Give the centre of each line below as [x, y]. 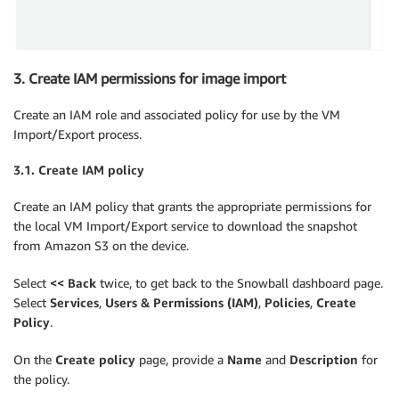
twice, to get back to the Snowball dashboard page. [240, 282]
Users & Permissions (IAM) [182, 302]
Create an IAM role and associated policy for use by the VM [177, 114]
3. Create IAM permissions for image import [150, 79]
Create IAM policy [91, 170]
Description [324, 359]
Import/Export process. [77, 134]
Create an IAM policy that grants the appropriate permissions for [192, 206]
